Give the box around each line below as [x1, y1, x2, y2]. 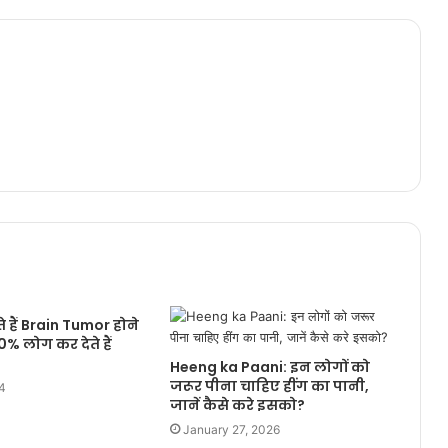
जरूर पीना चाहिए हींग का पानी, [169, 375, 369, 396]
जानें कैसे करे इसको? [169, 394, 305, 415]
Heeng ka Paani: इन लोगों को [169, 356, 370, 377]
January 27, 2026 [182, 421, 280, 437]
